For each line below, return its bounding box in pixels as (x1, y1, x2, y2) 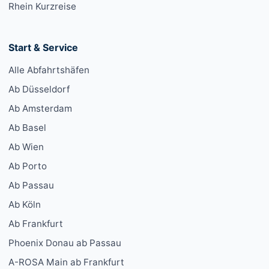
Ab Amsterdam (8, 103, 72, 115)
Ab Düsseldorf (8, 83, 70, 95)
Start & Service (8, 41, 78, 54)
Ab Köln (8, 199, 41, 211)
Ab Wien (8, 141, 44, 153)
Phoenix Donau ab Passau (8, 237, 121, 249)
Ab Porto (8, 160, 47, 172)
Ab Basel (8, 122, 46, 134)
